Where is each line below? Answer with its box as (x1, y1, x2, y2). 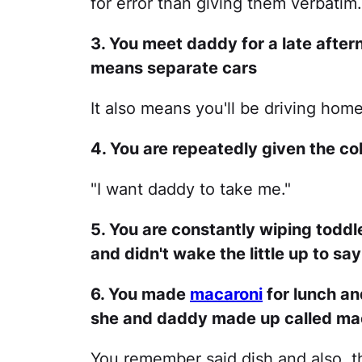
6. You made (90, 284, 190, 304)
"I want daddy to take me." (90, 179, 291, 199)
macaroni (190, 284, 263, 304)
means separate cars (90, 58, 257, 78)
